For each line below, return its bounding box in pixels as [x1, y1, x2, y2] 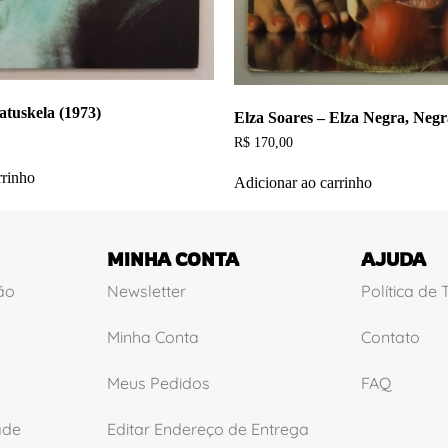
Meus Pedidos [107, 372, 211, 393]
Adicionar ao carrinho [234, 173, 372, 191]
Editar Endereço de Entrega [107, 418, 310, 439]
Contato [360, 326, 420, 347]
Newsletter [107, 280, 187, 301]
